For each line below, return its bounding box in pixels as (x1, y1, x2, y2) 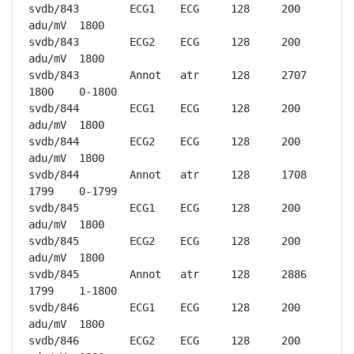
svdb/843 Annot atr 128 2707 (28, 69, 79, 81)
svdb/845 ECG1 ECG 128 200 (28, 201, 79, 214)
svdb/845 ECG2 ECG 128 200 (28, 235, 79, 247)
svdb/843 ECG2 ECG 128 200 (28, 36, 79, 48)
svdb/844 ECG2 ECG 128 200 (28, 135, 79, 148)
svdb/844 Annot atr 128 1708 (28, 168, 79, 181)
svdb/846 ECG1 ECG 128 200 (28, 301, 79, 314)
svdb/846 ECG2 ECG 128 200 (28, 334, 79, 347)
